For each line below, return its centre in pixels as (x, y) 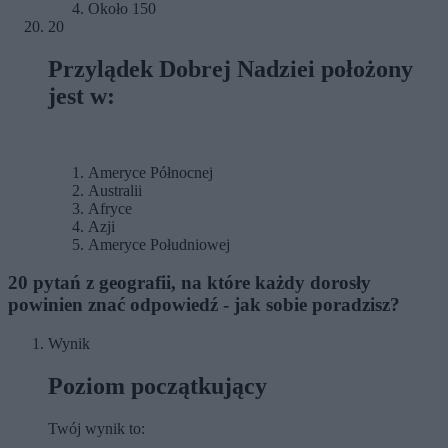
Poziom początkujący (157, 385)
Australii (115, 190)
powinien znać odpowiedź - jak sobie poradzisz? (204, 305)
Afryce (110, 208)
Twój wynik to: (96, 428)
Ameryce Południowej (159, 244)
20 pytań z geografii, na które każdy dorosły (189, 283)
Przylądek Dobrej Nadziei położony (230, 68)
